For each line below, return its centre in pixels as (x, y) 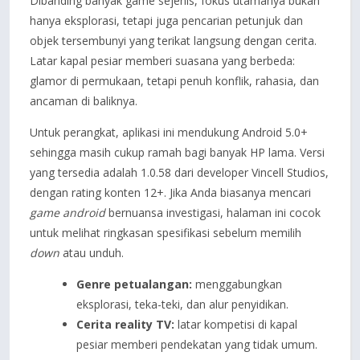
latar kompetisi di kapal (236, 324)
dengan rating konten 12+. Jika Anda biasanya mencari (170, 192)
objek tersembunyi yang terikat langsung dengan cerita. (173, 41)
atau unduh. (92, 253)
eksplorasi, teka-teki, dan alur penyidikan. (182, 304)
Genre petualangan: (134, 284)
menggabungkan (237, 284)
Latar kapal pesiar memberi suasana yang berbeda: (162, 61)
